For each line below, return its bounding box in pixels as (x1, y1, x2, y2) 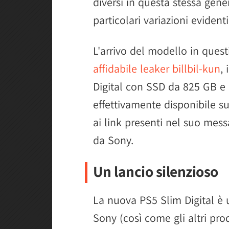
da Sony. (93, 132, 133, 147)
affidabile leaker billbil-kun (93, 61, 220, 76)
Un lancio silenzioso (93, 161, 218, 181)
